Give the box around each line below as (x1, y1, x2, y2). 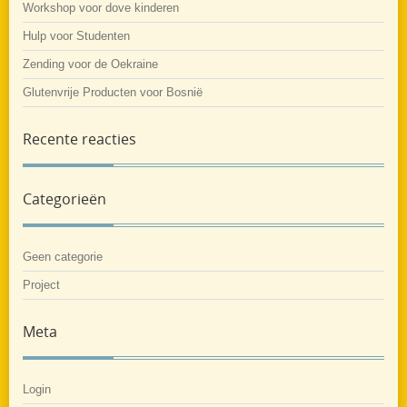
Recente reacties (23, 128, 136, 149)
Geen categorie (23, 249, 103, 263)
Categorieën (23, 188, 106, 209)
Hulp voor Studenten (23, 28, 130, 43)
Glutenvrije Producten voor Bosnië (23, 84, 203, 99)
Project (23, 277, 60, 292)
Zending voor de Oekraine (23, 56, 158, 71)
